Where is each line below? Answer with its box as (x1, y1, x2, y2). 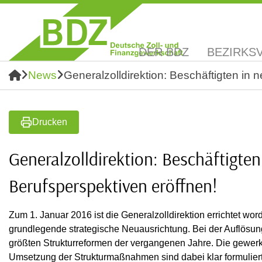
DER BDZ (139, 46, 189, 58)
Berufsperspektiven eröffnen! (9, 174, 218, 197)
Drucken (32, 117, 67, 127)
